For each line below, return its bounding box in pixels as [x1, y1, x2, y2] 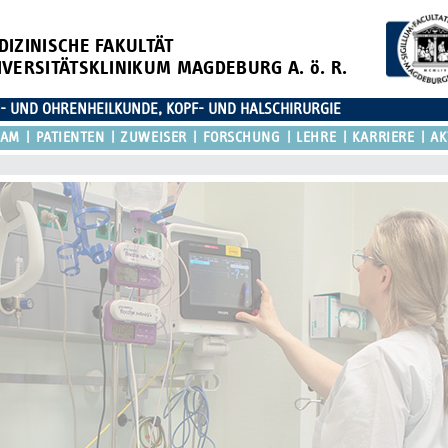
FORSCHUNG [202, 129, 281, 145]
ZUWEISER [120, 129, 187, 145]
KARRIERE [351, 129, 415, 145]
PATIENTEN [35, 129, 105, 145]
